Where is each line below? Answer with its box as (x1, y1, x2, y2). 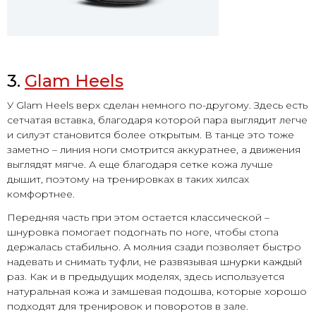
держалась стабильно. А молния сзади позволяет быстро (7, 241, 301, 254)
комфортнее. (7, 188, 75, 201)
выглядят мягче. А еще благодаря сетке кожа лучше (7, 158, 273, 171)
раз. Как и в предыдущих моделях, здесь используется (7, 270, 284, 284)
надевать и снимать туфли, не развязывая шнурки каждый (7, 255, 302, 269)
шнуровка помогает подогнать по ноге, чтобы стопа (7, 226, 279, 239)
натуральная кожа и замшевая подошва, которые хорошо (7, 285, 307, 298)
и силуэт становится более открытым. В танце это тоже (7, 128, 294, 142)
